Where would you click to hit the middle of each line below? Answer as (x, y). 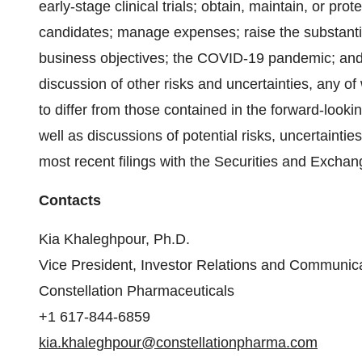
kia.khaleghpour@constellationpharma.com (178, 343)
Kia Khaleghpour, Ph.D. (116, 239)
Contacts (70, 200)
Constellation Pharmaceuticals (139, 291)
